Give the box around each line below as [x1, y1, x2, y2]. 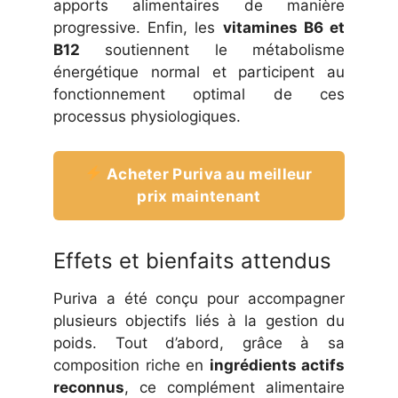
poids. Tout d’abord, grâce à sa [53, 333, 345, 352]
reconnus [53, 378, 124, 396]
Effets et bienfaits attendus [53, 247, 331, 274]
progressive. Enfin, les [53, 19, 223, 37]
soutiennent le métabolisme [80, 41, 345, 60]
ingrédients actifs [209, 355, 345, 374]
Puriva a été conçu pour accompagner [53, 289, 345, 307]
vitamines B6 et [222, 19, 346, 37]
